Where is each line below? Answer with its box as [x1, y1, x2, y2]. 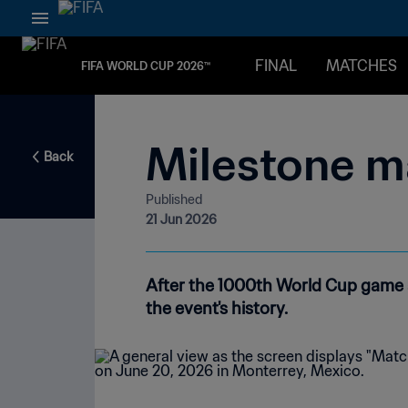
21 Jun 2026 [146, 211, 217, 229]
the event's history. [146, 298, 288, 320]
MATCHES [326, 56, 397, 75]
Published [146, 191, 202, 209]
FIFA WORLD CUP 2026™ [81, 58, 210, 73]
